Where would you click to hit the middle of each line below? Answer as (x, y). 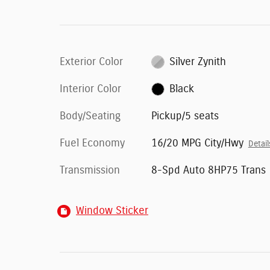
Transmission (90, 170)
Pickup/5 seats (185, 116)
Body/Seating (90, 116)
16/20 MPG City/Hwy (197, 143)
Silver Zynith (198, 62)
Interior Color (90, 89)
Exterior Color (91, 62)
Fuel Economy (92, 143)
